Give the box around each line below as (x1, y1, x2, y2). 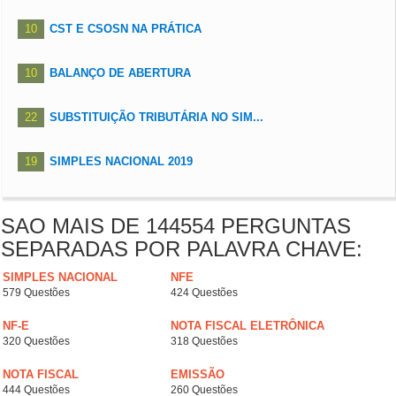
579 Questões (3, 286, 70, 300)
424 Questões (171, 286, 238, 300)
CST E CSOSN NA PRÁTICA (49, 22, 202, 36)
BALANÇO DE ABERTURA (49, 66, 191, 80)
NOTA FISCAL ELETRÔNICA (171, 319, 324, 333)
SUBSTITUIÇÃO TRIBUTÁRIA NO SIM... (49, 110, 263, 125)
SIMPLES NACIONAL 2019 (49, 155, 193, 169)
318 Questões (171, 335, 238, 348)
